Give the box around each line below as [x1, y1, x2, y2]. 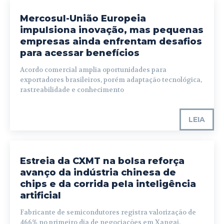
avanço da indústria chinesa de [20, 167, 176, 178]
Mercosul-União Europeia [20, 13, 146, 24]
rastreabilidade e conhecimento [20, 85, 124, 94]
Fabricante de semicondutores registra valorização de [20, 208, 196, 217]
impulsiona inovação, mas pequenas [20, 24, 203, 36]
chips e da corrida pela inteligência [20, 178, 196, 190]
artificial [20, 190, 61, 201]
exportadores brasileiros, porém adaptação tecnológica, [20, 75, 202, 84]
